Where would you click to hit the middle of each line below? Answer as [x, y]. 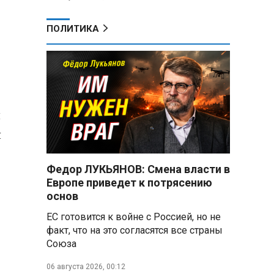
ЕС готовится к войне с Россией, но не [134, 217]
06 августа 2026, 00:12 [86, 267]
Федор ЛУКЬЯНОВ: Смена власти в [138, 169]
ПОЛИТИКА [73, 29]
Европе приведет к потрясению [129, 183]
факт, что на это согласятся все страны [135, 230]
